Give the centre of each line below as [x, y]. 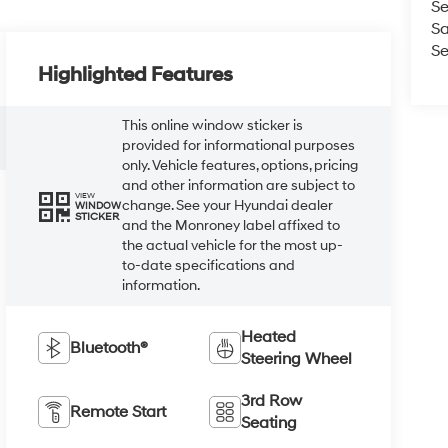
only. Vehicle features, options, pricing [240, 166]
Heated [268, 337]
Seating [268, 423]
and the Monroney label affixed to [231, 226]
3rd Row [271, 401]
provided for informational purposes [239, 146]
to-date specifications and [209, 266]
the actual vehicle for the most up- [233, 246]
